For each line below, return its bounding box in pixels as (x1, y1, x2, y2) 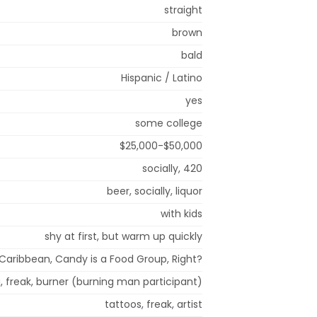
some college (135, 115, 202, 130)
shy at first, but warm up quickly (45, 229, 202, 243)
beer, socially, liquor (107, 183, 202, 198)
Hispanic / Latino (121, 70, 202, 85)
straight (164, 2, 202, 17)
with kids (161, 206, 202, 221)
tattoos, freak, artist (105, 296, 202, 311)
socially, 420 (142, 161, 202, 175)
